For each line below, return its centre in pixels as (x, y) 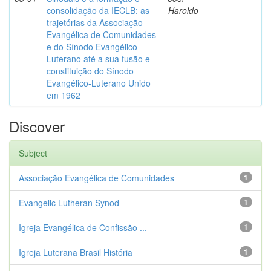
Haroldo (183, 10)
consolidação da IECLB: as (98, 10)
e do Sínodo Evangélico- (93, 47)
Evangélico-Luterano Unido (99, 83)
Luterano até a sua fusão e (98, 59)
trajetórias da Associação (95, 22)
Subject (33, 153)
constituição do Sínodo (90, 71)
